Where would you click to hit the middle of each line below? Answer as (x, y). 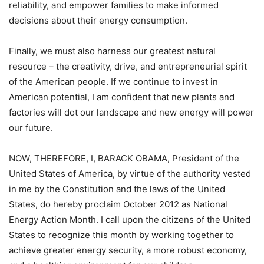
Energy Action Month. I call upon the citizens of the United (130, 220)
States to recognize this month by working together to (121, 235)
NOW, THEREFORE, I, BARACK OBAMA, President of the (124, 158)
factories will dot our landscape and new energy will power (131, 112)
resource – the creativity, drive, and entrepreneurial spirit (128, 66)
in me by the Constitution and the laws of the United (117, 189)
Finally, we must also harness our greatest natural (112, 51)
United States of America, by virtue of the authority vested (130, 174)
